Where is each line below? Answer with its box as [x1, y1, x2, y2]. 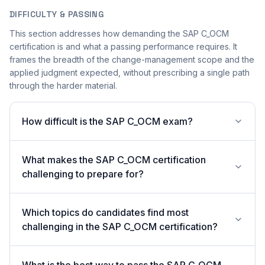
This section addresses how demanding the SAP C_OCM [9, 28, 229, 38]
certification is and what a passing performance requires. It [9, 41, 237, 51]
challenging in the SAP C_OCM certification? [22, 221, 218, 232]
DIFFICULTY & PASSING [9, 9, 104, 20]
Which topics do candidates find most [22, 206, 189, 218]
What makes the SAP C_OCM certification [22, 154, 206, 166]
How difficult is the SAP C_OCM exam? [22, 115, 193, 127]
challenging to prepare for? [22, 168, 144, 180]
